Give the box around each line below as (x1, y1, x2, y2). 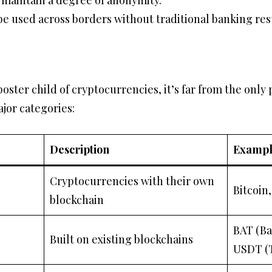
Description (50, 142, 109, 157)
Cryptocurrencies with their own (50, 174, 214, 188)
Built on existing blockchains (50, 232, 193, 246)
